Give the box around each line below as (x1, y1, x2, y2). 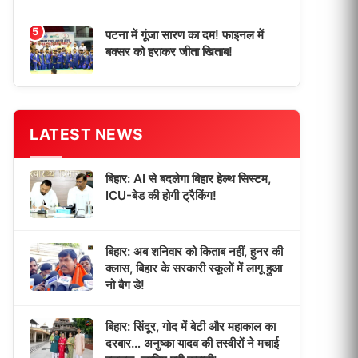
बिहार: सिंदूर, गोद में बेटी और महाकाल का (105, 319, 276, 334)
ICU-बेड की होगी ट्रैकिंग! (105, 188, 217, 203)
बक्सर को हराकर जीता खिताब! (105, 44, 233, 59)
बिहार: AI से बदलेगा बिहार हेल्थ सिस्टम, (105, 171, 271, 186)
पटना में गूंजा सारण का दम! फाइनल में (105, 27, 264, 42)
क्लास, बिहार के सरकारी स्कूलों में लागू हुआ (105, 261, 282, 276)
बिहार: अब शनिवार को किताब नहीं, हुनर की (105, 244, 283, 259)
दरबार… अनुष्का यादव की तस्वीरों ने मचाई (105, 336, 279, 351)
